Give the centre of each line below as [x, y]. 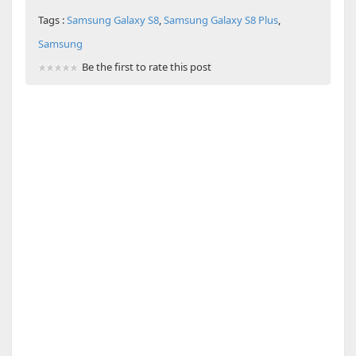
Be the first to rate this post [146, 67]
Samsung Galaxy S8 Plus [221, 20]
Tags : [52, 20]
